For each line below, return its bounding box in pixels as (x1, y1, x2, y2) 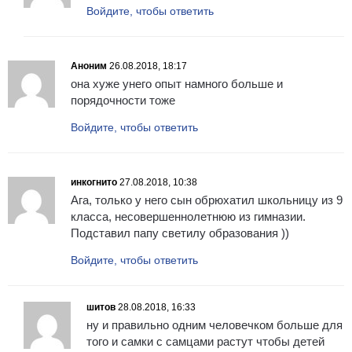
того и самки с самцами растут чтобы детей (86, 335, 324, 349)
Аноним (71, 60, 107, 72)
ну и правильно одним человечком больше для (86, 318, 343, 332)
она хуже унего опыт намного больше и (71, 77, 283, 91)
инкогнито (71, 177, 117, 189)
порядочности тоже (71, 93, 175, 108)
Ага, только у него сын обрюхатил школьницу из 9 (71, 193, 343, 207)
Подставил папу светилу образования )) (71, 226, 289, 240)
